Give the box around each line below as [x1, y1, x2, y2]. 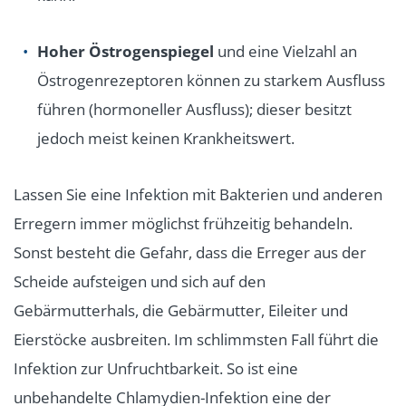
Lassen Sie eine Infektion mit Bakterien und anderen [14, 183, 382, 205]
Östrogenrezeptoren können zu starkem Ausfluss [37, 69, 385, 91]
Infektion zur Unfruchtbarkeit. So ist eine [14, 357, 298, 379]
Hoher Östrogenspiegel [37, 40, 214, 62]
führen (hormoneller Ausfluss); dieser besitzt [37, 98, 352, 120]
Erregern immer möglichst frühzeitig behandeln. [14, 212, 353, 234]
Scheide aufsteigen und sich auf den [14, 270, 266, 292]
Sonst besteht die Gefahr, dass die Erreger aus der [14, 241, 366, 263]
